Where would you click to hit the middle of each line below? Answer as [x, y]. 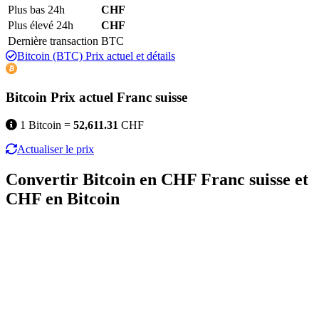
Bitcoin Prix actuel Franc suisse [96, 98]
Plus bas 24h [36, 9]
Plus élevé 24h [41, 25]
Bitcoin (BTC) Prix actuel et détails [96, 56]
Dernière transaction [53, 41]
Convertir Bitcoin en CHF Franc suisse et [157, 179]
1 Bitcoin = [45, 125]
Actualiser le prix [56, 149]
